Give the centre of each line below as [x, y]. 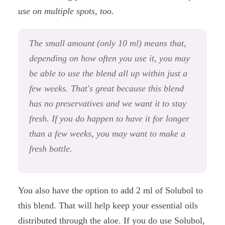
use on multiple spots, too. [66, 11]
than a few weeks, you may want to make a [107, 133]
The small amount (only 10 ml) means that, [108, 43]
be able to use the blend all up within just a [108, 73]
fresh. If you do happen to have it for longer [109, 118]
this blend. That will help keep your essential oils [108, 206]
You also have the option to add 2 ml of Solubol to [110, 191]
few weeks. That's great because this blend [106, 88]
